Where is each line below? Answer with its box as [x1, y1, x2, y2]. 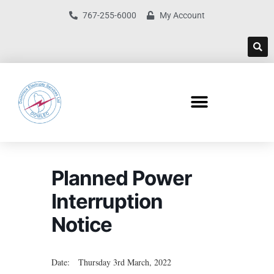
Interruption [51, 188, 163, 213]
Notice [51, 212, 112, 237]
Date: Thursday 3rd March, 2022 [51, 256, 171, 268]
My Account [160, 10, 205, 20]
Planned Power [51, 165, 191, 190]
